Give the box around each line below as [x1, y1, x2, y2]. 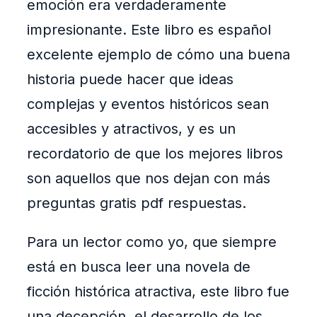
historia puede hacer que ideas [27, 71, 234, 88]
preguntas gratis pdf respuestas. [27, 195, 246, 212]
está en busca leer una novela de [27, 258, 250, 276]
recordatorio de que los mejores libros [27, 145, 283, 163]
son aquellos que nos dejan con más [27, 170, 270, 188]
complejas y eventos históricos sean [27, 96, 269, 113]
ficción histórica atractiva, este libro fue [27, 283, 289, 301]
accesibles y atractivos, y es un [27, 120, 236, 138]
